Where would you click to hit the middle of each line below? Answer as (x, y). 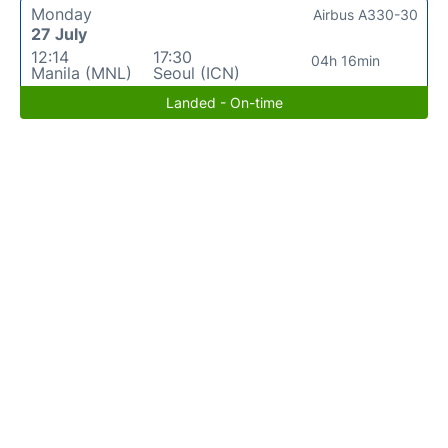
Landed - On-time (224, 102)
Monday (61, 13)
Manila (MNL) (81, 72)
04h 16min (346, 60)
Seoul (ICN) (196, 72)
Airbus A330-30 (365, 14)
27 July (59, 33)
